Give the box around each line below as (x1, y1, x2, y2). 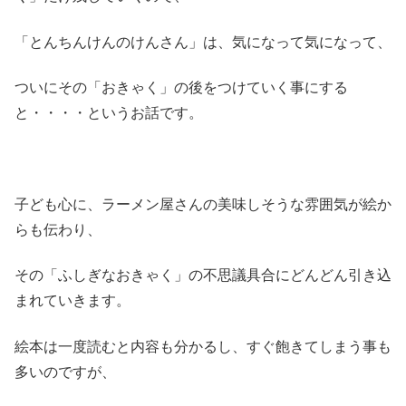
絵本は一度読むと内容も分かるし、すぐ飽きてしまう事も (14, 338, 391, 354)
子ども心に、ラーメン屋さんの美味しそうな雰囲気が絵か (14, 196, 391, 212)
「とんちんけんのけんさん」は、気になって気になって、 (14, 34, 391, 50)
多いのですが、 (14, 363, 116, 380)
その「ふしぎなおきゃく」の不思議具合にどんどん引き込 (14, 267, 391, 284)
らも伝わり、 (14, 221, 101, 237)
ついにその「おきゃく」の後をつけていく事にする (14, 80, 348, 96)
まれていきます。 (14, 293, 130, 309)
